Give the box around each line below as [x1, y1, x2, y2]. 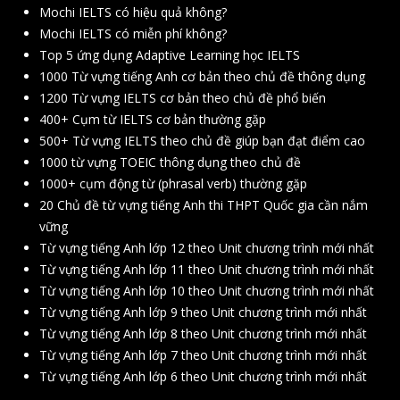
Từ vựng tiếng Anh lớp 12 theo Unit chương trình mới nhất [39, 239, 374, 257]
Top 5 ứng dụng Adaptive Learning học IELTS [39, 46, 300, 64]
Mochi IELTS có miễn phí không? [39, 25, 227, 43]
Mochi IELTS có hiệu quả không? [39, 4, 227, 21]
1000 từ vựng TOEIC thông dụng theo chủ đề [39, 154, 301, 171]
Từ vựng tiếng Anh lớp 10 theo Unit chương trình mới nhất [39, 282, 374, 300]
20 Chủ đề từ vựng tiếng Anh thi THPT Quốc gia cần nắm [39, 196, 368, 214]
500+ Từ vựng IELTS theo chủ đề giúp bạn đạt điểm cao [39, 132, 365, 150]
